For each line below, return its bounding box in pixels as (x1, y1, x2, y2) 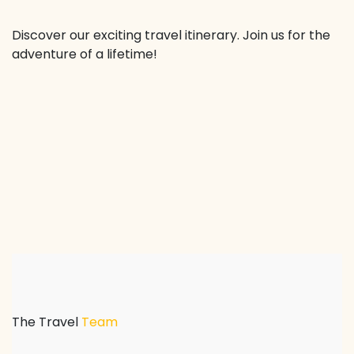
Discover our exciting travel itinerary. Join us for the (12, 26, 330, 44)
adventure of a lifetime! (12, 45, 157, 63)
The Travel (12, 313, 81, 331)
